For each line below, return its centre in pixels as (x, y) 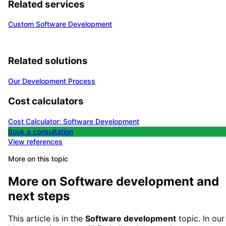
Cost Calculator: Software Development (74, 122)
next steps (39, 196)
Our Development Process (52, 81)
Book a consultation (41, 132)
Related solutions (48, 61)
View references (35, 142)
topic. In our (200, 218)
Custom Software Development (60, 24)
